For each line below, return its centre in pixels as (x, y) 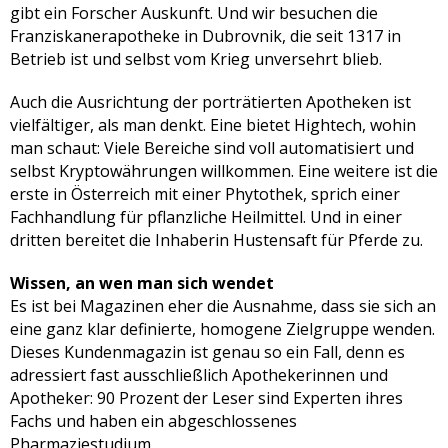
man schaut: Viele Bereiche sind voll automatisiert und (212, 147)
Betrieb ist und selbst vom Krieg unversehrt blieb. (196, 58)
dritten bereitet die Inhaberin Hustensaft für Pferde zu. (216, 239)
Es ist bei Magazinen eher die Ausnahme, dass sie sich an (223, 305)
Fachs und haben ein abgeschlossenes (153, 420)
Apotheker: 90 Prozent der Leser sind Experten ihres (206, 397)
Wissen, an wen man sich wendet (142, 282)
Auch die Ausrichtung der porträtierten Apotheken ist (210, 101)
